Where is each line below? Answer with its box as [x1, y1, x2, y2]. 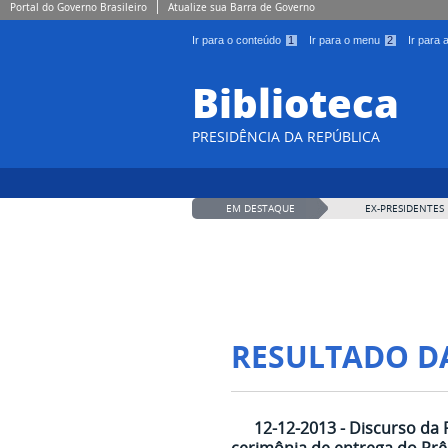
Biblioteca [192, 73, 399, 131]
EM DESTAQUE [225, 202, 295, 215]
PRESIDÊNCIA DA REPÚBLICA [192, 127, 380, 146]
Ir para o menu [309, 34, 383, 46]
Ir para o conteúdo [192, 34, 284, 46]
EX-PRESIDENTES [364, 202, 444, 215]
